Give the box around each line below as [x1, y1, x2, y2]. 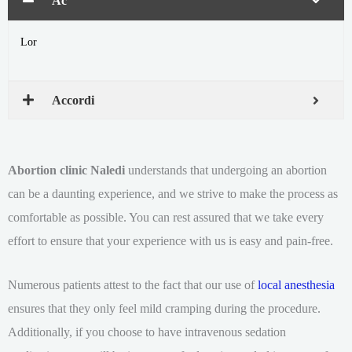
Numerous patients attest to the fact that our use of [8, 277, 258, 293]
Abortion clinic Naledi [8, 163, 125, 178]
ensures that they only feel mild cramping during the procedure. [8, 301, 321, 317]
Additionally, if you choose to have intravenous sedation [8, 324, 286, 340]
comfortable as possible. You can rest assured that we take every [8, 210, 324, 225]
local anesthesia [258, 277, 335, 293]
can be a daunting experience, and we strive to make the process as [8, 186, 338, 202]
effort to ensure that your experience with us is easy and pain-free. [8, 233, 333, 249]
